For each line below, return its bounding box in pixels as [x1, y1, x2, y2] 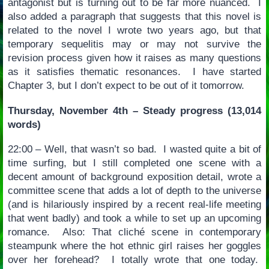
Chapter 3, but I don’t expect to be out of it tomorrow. [7, 79, 244, 91]
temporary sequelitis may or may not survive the [7, 38, 262, 50]
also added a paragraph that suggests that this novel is [7, 10, 262, 22]
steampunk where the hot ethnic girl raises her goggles [7, 240, 262, 252]
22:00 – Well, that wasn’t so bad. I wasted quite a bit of [7, 144, 262, 156]
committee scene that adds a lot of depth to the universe [7, 185, 262, 197]
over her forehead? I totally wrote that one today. [7, 254, 262, 266]
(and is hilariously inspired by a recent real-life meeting [7, 199, 262, 211]
